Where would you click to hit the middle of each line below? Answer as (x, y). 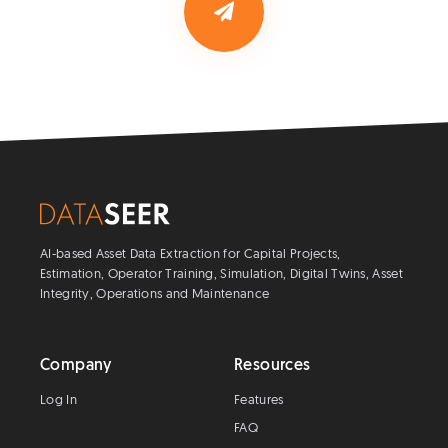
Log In (58, 401)
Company (76, 366)
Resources (272, 366)
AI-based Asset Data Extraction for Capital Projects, (190, 255)
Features (259, 401)
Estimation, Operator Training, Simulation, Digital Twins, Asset (221, 275)
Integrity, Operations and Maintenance (155, 295)
